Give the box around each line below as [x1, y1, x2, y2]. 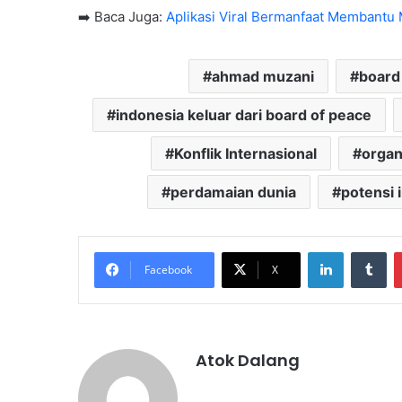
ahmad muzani [212, 66, 314, 85]
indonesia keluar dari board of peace [115, 105, 371, 124]
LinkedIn [343, 243, 389, 258]
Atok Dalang [196, 348, 300, 371]
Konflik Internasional [173, 144, 317, 162]
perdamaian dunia [170, 182, 296, 201]
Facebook [144, 261, 192, 277]
